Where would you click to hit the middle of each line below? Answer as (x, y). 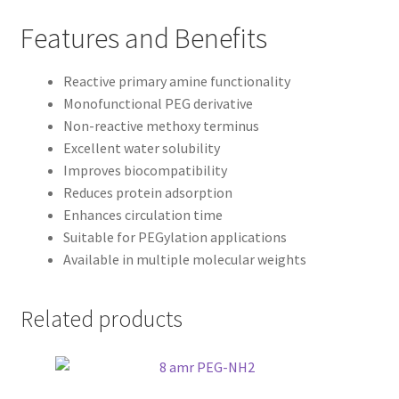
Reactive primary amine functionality (176, 81)
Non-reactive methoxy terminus (161, 126)
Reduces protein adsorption (147, 193)
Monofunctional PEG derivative (158, 104)
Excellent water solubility (141, 148)
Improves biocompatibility (145, 171)
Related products (101, 318)
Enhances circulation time (142, 215)
